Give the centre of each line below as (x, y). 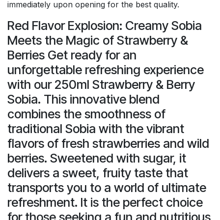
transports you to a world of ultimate (107, 187)
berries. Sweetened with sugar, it (97, 158)
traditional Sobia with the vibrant (96, 128)
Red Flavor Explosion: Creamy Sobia (105, 25)
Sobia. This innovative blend (83, 99)
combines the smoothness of (86, 114)
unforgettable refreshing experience (106, 69)
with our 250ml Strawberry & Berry (101, 84)
